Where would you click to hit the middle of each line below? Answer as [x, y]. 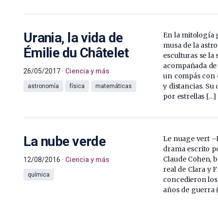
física [77, 86]
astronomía [43, 86]
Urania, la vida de [73, 37]
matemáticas [114, 86]
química [39, 174]
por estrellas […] [190, 96]
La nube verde [64, 141]
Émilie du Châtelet [76, 53]
